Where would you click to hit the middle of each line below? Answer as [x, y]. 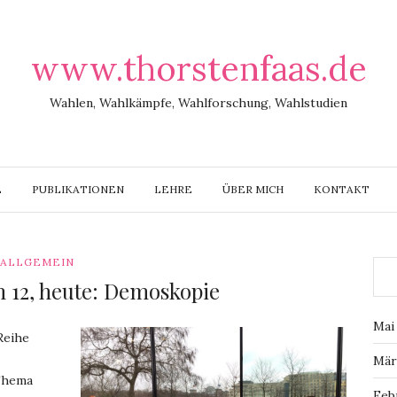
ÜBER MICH [253, 189]
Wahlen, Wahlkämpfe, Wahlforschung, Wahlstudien [198, 103]
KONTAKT [342, 189]
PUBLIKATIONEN [78, 189]
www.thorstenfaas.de [198, 68]
